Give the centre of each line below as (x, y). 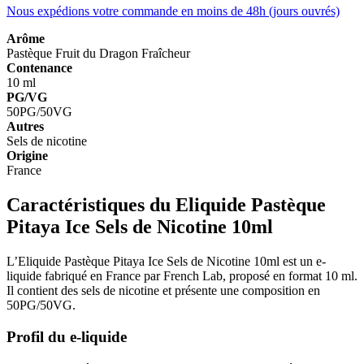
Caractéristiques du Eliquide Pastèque (166, 205)
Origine (27, 156)
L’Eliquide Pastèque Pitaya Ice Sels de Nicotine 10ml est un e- (166, 262)
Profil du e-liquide (67, 336)
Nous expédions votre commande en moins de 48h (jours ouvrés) (173, 11)
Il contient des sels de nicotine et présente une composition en (163, 291)
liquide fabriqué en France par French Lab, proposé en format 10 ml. (182, 276)
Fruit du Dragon (98, 54)
